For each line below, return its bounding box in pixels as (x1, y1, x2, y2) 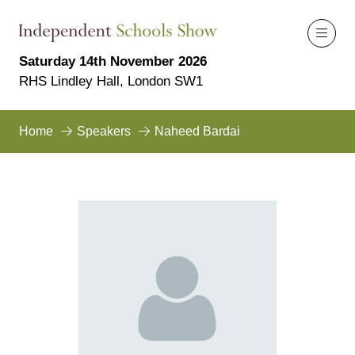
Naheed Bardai (155, 124, 240, 138)
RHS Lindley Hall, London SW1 (19, 73, 203, 89)
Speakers (77, 124, 131, 138)
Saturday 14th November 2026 (19, 53, 207, 69)
